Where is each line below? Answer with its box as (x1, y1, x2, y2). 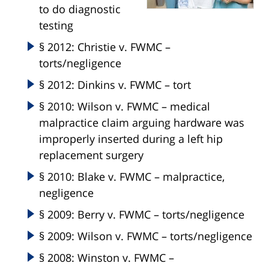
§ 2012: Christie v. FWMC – (39, 40, 171, 55)
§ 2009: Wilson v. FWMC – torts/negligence (39, 229, 252, 244)
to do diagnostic (39, 2, 121, 17)
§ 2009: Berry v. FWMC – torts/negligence (39, 207, 244, 222)
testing (39, 18, 73, 33)
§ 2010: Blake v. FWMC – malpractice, (39, 169, 225, 184)
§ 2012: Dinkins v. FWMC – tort (39, 77, 191, 92)
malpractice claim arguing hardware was (39, 115, 244, 130)
